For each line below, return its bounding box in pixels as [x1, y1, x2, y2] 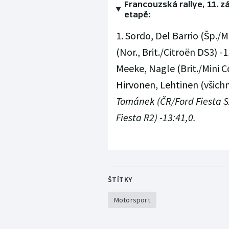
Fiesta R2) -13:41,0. [116, 111, 196, 124]
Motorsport [113, 195, 150, 205]
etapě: [124, 10, 150, 19]
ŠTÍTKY [107, 175, 132, 185]
